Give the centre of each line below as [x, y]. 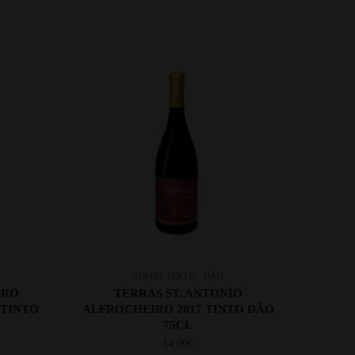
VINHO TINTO [164, 275]
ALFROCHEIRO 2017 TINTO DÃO [178, 309]
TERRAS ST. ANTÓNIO [178, 293]
